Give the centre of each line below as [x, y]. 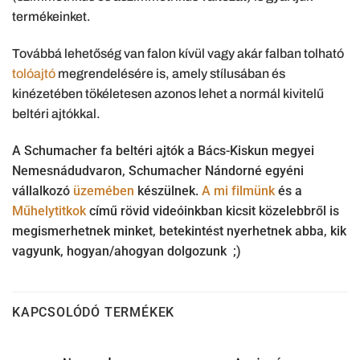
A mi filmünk [238, 190]
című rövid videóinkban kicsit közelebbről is [213, 211]
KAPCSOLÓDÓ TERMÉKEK [94, 312]
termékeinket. [51, 17]
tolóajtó [34, 74]
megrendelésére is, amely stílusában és [170, 74]
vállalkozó [43, 190]
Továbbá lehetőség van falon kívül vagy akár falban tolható [178, 54]
